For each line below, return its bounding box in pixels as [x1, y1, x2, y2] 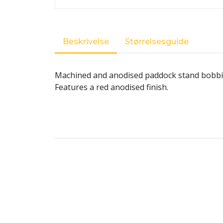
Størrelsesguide [125, 37, 189, 47]
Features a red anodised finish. [55, 82, 170, 93]
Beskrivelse [63, 37, 109, 47]
